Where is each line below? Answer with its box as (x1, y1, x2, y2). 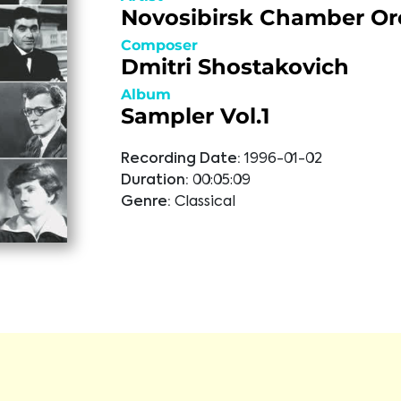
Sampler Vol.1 (120, 103, 269, 129)
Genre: (120, 195, 171, 209)
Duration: (120, 174, 189, 188)
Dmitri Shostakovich (120, 54, 349, 80)
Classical (174, 195, 235, 209)
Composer (120, 37, 198, 54)
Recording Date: (120, 152, 241, 166)
